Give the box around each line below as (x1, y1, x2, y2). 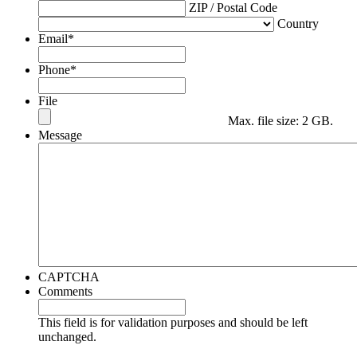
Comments (38, 284, 92, 298)
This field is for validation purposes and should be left (38, 315, 308, 329)
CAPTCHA (38, 269, 100, 284)
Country (277, 16, 319, 30)
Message (38, 127, 82, 142)
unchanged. (38, 329, 96, 343)
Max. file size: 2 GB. (228, 113, 333, 127)
